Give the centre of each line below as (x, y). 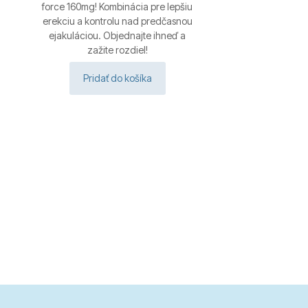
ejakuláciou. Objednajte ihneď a (118, 35)
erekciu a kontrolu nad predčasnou (117, 21)
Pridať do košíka (117, 78)
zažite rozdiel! (117, 49)
